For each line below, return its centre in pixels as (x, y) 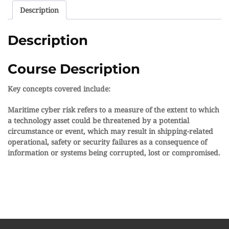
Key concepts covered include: (59, 89)
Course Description (74, 69)
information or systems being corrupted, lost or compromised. (114, 153)
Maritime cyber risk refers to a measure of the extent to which (113, 110)
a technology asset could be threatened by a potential (98, 121)
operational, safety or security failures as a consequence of (107, 142)
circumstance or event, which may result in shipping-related (110, 131)
